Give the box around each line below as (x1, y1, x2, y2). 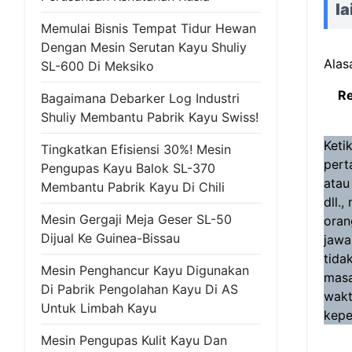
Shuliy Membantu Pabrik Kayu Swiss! (41, 109, 258, 125)
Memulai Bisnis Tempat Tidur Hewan (41, 20, 256, 36)
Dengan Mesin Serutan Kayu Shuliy (41, 39, 247, 55)
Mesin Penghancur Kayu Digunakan (41, 262, 249, 278)
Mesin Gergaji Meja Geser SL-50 (41, 211, 232, 227)
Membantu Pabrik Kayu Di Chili (41, 179, 225, 195)
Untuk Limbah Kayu (41, 300, 156, 316)
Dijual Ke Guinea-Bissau (41, 230, 180, 246)
